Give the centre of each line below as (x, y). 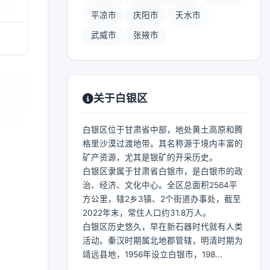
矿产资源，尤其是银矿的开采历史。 (150, 157)
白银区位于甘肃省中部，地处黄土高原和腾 (163, 130)
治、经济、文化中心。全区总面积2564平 (160, 185)
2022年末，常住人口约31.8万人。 (147, 213)
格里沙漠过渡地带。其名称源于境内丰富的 (163, 143)
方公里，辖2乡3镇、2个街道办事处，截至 (162, 199)
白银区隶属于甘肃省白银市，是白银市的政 (163, 171)
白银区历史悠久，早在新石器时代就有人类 (163, 227)
